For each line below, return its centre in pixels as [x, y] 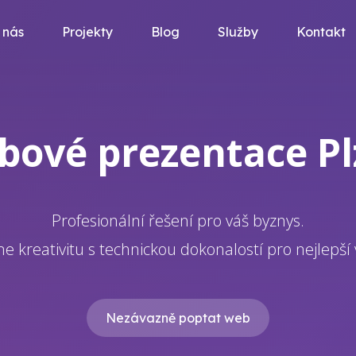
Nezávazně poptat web [178, 318]
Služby [238, 32]
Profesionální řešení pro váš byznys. [178, 221]
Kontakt [321, 32]
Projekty [87, 32]
